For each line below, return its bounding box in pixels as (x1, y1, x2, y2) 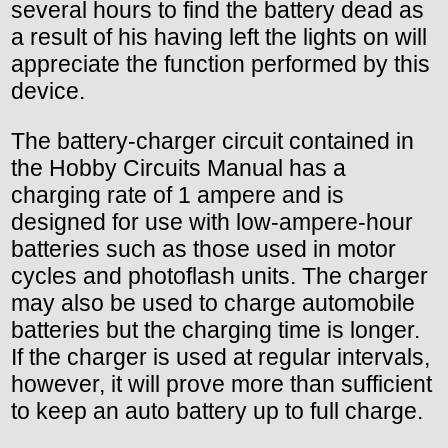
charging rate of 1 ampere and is (11, 181, 344, 208)
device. (11, 77, 85, 104)
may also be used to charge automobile (11, 289, 415, 316)
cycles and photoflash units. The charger (11, 262, 428, 289)
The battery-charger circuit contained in (11, 127, 414, 154)
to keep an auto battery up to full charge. (11, 397, 423, 424)
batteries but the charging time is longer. (11, 316, 420, 343)
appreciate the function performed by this (11, 50, 430, 77)
